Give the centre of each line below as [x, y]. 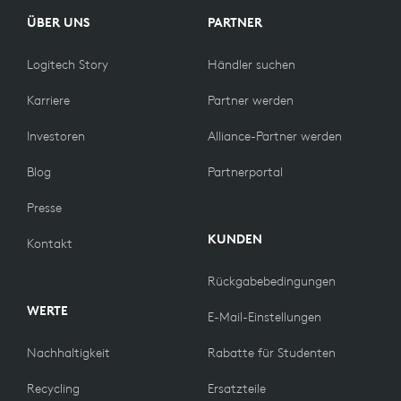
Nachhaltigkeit [68, 353]
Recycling [53, 389]
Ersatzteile [237, 389]
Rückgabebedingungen [272, 282]
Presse [44, 208]
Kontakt [50, 244]
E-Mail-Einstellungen [264, 317]
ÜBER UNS [58, 23]
